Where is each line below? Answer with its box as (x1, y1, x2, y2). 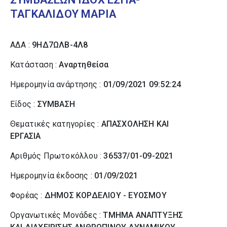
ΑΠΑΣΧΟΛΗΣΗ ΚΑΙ (101, 119, 169, 129)
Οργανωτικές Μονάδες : (10, 210, 103, 220)
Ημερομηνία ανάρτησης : (10, 80, 103, 89)
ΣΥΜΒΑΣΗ (37, 99, 75, 109)
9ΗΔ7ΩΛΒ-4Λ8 (32, 40, 88, 50)
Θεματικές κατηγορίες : (10, 119, 101, 129)
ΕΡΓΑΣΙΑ (10, 131, 41, 141)
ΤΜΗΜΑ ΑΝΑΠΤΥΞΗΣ (103, 210, 183, 220)
